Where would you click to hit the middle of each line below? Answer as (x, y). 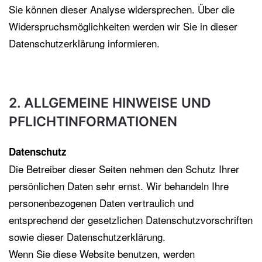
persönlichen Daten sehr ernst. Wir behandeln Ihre (119, 186)
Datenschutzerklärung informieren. (84, 43)
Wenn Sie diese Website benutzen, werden (102, 254)
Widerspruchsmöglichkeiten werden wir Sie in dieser (123, 26)
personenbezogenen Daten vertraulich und (101, 203)
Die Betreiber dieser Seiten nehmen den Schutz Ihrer (124, 169)
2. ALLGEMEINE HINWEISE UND (110, 103)
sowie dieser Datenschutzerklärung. (87, 237)
